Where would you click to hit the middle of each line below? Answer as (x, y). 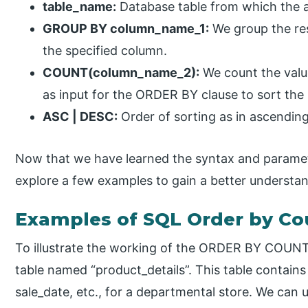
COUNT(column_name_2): (121, 72)
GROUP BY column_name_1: (126, 28)
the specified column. (105, 50)
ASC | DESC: (80, 116)
